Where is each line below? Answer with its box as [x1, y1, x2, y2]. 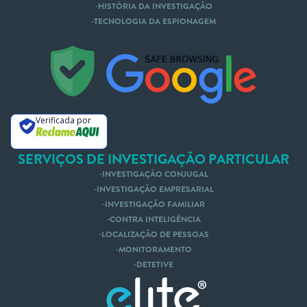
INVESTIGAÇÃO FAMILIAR [105, 198, 205, 210]
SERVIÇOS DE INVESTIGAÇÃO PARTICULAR [18, 149, 289, 168]
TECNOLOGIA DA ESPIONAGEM [94, 15, 216, 27]
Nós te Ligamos [8, 62, 74, 75]
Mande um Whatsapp [85, 62, 177, 75]
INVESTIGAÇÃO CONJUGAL [101, 168, 208, 180]
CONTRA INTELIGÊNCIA [109, 213, 201, 225]
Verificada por [35, 114, 91, 126]
